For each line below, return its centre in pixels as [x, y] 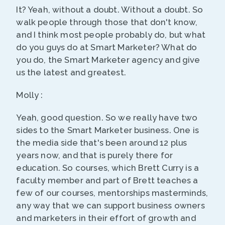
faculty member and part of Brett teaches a [107, 181]
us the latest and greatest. [71, 73]
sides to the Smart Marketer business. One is [107, 130]
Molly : [30, 95]
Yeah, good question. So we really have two [107, 118]
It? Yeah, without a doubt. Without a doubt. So [110, 10]
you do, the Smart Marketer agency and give [108, 60]
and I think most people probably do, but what [111, 35]
